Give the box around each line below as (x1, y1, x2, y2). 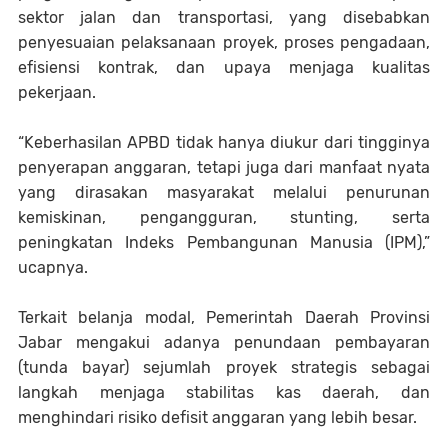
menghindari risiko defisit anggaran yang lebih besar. (18, 408, 421, 428)
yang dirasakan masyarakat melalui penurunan (18, 183, 430, 203)
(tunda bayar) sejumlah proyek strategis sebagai (18, 358, 430, 378)
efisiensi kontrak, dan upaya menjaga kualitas (18, 58, 430, 78)
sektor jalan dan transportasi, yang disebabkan (18, 8, 430, 28)
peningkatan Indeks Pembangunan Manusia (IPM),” (18, 233, 430, 253)
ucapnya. (18, 258, 92, 278)
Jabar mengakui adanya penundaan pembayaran (18, 333, 430, 353)
